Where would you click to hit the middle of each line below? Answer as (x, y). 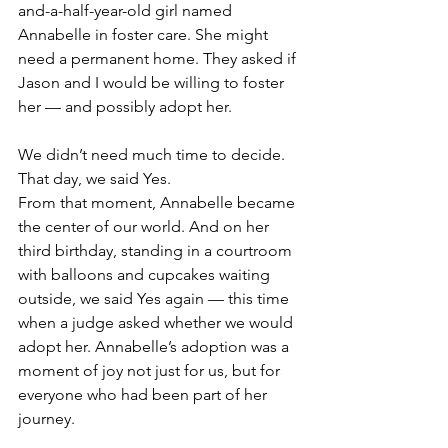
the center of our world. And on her (145, 227)
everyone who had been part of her (144, 395)
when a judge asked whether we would (157, 323)
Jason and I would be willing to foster (153, 83)
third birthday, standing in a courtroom (157, 251)
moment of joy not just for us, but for (151, 371)
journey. (48, 419)
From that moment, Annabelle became (158, 203)
